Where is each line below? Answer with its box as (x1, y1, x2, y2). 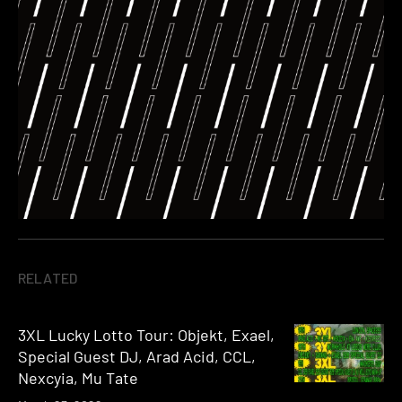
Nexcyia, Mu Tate (18, 367, 138, 388)
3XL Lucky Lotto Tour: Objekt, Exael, (18, 324, 275, 345)
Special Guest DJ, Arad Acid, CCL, (18, 345, 256, 366)
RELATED (18, 268, 78, 286)
